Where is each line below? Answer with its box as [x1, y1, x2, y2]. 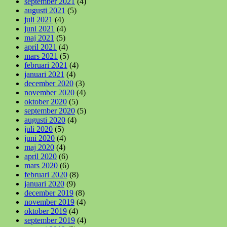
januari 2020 [24, 179, 64, 188]
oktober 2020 [24, 97, 67, 106]
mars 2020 [24, 161, 58, 170]
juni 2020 [24, 133, 55, 142]
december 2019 [24, 188, 73, 197]
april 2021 [24, 42, 57, 51]
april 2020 [24, 152, 57, 161]
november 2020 [24, 88, 74, 97]
